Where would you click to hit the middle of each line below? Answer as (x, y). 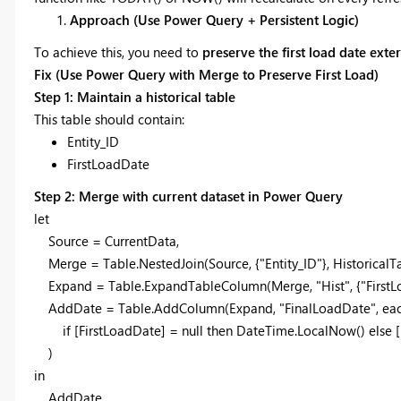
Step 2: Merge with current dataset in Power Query (188, 196)
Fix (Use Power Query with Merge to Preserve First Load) (206, 74)
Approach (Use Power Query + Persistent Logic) (214, 19)
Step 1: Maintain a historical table (134, 96)
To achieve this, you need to (118, 51)
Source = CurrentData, (106, 240)
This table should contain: (109, 119)
